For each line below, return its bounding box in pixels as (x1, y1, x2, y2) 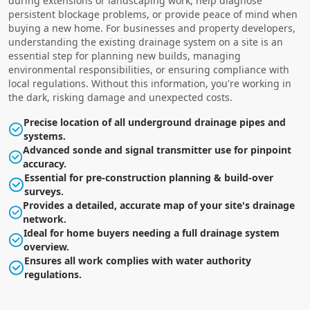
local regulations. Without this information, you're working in (8, 77, 291, 90)
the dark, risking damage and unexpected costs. (8, 91, 232, 104)
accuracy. (23, 157, 67, 170)
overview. (23, 240, 69, 253)
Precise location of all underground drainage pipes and (23, 116, 286, 129)
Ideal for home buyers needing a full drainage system (23, 226, 280, 239)
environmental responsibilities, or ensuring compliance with (8, 63, 289, 76)
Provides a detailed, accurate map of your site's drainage (23, 199, 295, 212)
